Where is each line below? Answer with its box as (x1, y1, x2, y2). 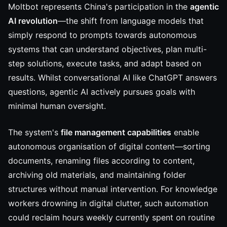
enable (171, 127, 199, 137)
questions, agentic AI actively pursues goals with (8, 87, 195, 97)
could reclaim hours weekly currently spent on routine (8, 212, 215, 222)
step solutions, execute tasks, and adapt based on (8, 58, 201, 68)
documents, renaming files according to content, (8, 156, 195, 166)
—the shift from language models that (58, 16, 204, 26)
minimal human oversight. (8, 101, 106, 111)
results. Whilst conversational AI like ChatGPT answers (8, 72, 217, 83)
